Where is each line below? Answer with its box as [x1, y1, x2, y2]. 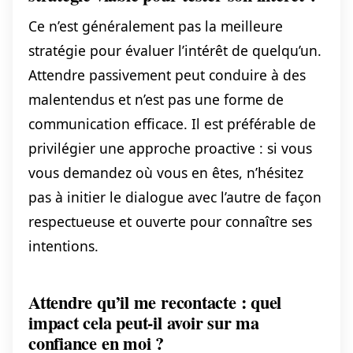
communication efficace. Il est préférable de [28, 114, 316, 134]
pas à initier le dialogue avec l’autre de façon [28, 188, 321, 207]
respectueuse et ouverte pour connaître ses [28, 212, 312, 232]
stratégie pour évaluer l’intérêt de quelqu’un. [28, 41, 321, 61]
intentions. [28, 236, 98, 256]
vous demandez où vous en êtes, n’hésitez [28, 163, 303, 183]
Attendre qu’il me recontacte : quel [28, 288, 282, 315]
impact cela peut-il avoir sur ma [28, 309, 259, 336]
